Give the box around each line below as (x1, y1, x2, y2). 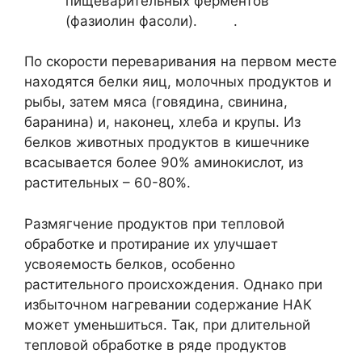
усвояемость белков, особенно (24, 255, 235, 272)
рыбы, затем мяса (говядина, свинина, (24, 94, 288, 110)
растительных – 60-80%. (24, 175, 191, 191)
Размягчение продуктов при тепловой (24, 215, 284, 232)
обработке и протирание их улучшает (24, 235, 278, 252)
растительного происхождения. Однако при (24, 276, 322, 293)
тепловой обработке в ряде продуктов (24, 336, 287, 353)
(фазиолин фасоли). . (65, 12, 238, 29)
